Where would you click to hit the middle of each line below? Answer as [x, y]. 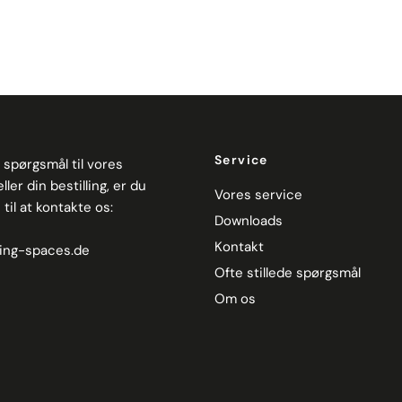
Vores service [258, 194]
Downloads [249, 220]
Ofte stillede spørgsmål [288, 272]
